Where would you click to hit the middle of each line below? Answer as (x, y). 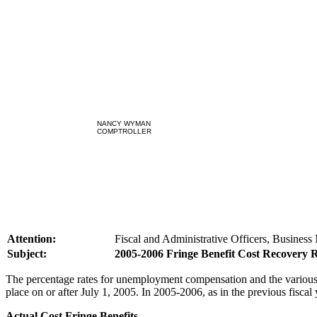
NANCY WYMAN (124, 123)
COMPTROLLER (124, 131)
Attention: (31, 239)
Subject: (27, 254)
